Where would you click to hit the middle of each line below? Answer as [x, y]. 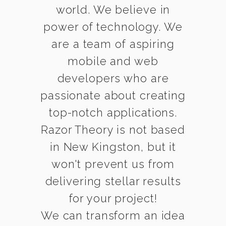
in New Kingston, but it [113, 147]
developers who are [113, 78]
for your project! [113, 198]
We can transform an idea [113, 215]
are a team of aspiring [113, 44]
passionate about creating [113, 95]
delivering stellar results [113, 181]
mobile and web [113, 61]
